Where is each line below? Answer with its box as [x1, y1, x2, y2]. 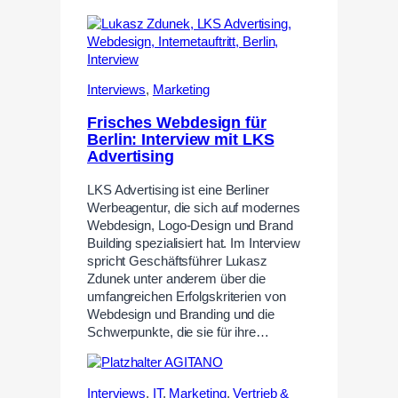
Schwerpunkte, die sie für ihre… [87, 324, 269, 339]
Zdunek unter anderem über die [87, 271, 267, 286]
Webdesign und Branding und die [87, 306, 275, 322]
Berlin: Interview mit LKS [87, 131, 275, 149]
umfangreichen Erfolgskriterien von [87, 289, 286, 304]
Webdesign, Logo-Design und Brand [87, 218, 293, 233]
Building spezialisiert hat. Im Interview [87, 235, 300, 251]
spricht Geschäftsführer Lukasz [87, 253, 267, 268]
